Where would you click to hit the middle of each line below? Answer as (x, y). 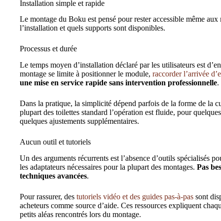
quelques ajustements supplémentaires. (79, 121)
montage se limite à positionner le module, (86, 74)
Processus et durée (48, 49)
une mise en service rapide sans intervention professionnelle (118, 83)
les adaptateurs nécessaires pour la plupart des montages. (108, 167)
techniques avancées (53, 176)
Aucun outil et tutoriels (55, 142)
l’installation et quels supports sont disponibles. (92, 28)
